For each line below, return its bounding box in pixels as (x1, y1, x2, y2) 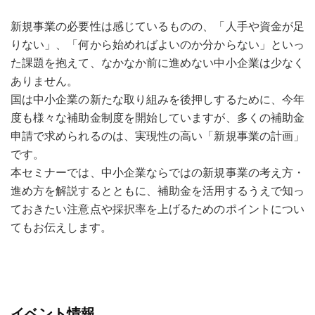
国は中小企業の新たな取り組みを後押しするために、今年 (11, 94, 304, 105)
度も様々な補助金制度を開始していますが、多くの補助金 (11, 112, 304, 124)
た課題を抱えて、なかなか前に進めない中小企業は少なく (11, 57, 304, 69)
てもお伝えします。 (11, 221, 112, 233)
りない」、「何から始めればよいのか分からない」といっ (11, 39, 304, 51)
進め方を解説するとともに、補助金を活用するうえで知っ (11, 185, 304, 197)
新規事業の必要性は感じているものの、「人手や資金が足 (11, 20, 304, 32)
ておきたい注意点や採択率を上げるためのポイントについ (11, 203, 304, 215)
